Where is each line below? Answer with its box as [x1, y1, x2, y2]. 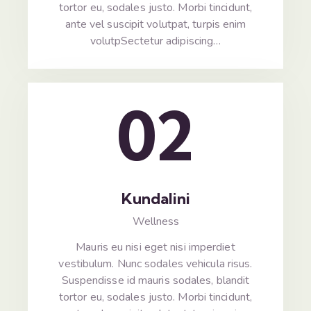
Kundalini [121, 189, 190, 208]
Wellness [132, 214, 179, 230]
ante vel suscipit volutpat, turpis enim [65, 16, 246, 32]
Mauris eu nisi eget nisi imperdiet [76, 239, 235, 255]
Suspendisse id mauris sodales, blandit [61, 272, 250, 288]
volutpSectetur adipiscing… [90, 33, 221, 49]
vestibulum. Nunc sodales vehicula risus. [58, 255, 253, 271]
